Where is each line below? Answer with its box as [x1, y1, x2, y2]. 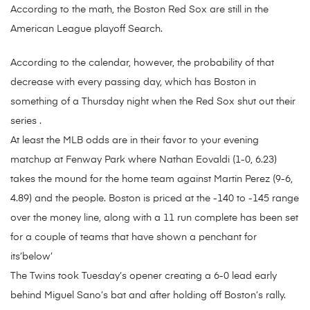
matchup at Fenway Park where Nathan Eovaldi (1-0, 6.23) [10, 155, 277, 165]
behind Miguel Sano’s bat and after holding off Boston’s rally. [10, 291, 286, 301]
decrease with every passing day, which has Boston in [10, 77, 256, 88]
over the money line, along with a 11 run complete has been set [10, 213, 298, 224]
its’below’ [10, 252, 53, 262]
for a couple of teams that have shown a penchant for [10, 232, 257, 243]
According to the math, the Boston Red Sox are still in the [10, 5, 268, 15]
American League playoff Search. [10, 24, 163, 35]
